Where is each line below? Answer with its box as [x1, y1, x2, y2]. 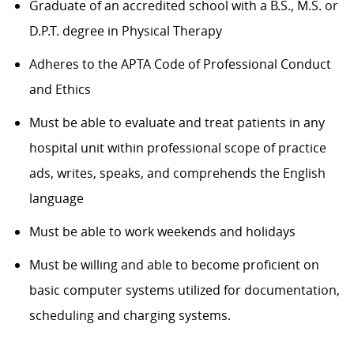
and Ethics [28, 81, 91, 99]
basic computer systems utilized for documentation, [28, 281, 340, 299]
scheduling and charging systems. [28, 307, 231, 325]
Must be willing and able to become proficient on [28, 256, 319, 274]
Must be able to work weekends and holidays [28, 223, 296, 241]
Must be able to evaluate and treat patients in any [28, 114, 325, 132]
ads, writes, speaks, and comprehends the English [28, 164, 326, 183]
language [28, 190, 84, 208]
